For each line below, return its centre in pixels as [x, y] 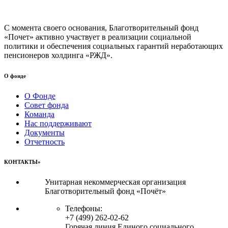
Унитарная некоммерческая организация [115, 182]
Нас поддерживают [58, 123]
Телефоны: [84, 209]
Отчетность [45, 141]
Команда [39, 114]
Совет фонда [47, 105]
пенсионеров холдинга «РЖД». [58, 55]
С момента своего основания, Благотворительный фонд [101, 27]
